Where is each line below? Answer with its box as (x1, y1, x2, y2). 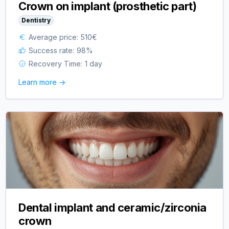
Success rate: (29, 45, 75, 55)
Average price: (29, 32, 79, 41)
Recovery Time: (29, 59, 83, 68)
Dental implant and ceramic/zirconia (18, 200, 207, 214)
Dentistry (21, 16, 51, 24)
